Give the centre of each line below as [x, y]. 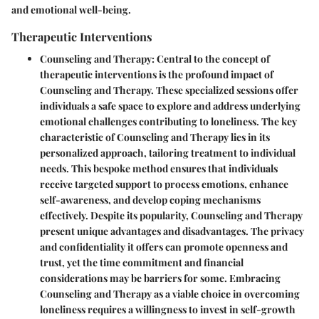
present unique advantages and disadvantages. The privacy [172, 231]
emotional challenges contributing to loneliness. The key [168, 121]
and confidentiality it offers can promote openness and [164, 246]
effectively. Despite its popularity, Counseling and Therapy [171, 215]
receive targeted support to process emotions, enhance [164, 184]
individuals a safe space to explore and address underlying [170, 105]
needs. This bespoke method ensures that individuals [159, 168]
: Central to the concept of [211, 58]
